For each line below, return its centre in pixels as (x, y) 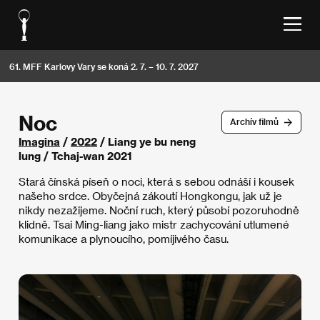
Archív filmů (254, 122)
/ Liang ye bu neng (146, 141)
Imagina (39, 141)
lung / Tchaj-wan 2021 (75, 156)
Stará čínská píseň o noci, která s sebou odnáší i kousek (156, 181)
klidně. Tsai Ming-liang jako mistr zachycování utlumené (154, 224)
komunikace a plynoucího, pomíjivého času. (124, 239)
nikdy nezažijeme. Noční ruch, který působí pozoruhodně (159, 210)
